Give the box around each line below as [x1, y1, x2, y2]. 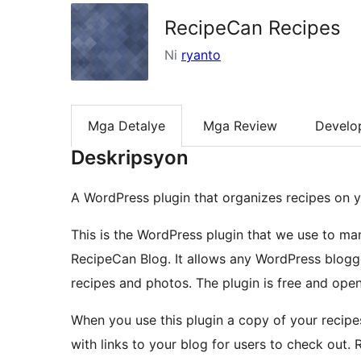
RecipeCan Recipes [164, 16, 341, 39]
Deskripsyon [71, 146, 189, 170]
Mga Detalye [88, 118, 165, 135]
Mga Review [203, 118, 277, 135]
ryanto [181, 47, 221, 63]
